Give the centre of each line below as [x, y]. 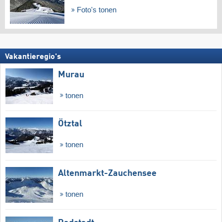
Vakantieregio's [33, 57]
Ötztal [70, 124]
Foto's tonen [95, 10]
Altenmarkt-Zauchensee [107, 174]
